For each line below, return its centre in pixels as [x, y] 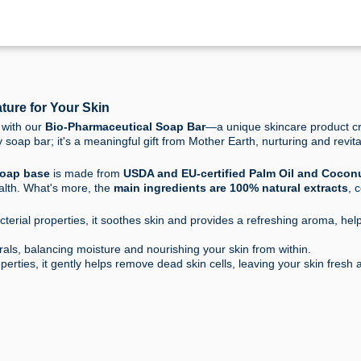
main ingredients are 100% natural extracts [231, 188]
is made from [87, 174]
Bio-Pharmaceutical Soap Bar [125, 127]
